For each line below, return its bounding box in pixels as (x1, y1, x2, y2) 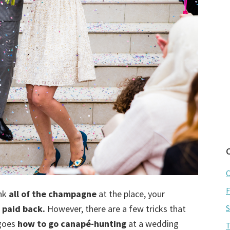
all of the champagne (7, 187, 97, 200)
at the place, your (97, 187, 165, 200)
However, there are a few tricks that (45, 202, 186, 215)
